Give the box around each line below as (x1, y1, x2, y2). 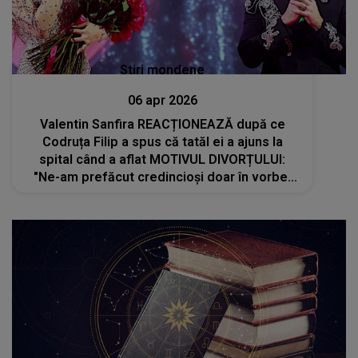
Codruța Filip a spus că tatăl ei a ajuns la (42, 134, 283, 149)
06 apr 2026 (127, 93, 197, 108)
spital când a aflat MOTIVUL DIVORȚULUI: (39, 152, 286, 167)
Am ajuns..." (128, 187, 197, 202)
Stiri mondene (120, 62, 205, 78)
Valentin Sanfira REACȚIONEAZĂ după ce (39, 117, 285, 132)
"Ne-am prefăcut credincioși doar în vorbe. (34, 169, 292, 185)
